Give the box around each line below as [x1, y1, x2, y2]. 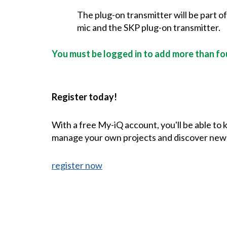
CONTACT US [89, 208, 135, 218]
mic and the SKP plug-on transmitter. [77, 22, 220, 33]
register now [52, 160, 102, 171]
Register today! [52, 91, 117, 103]
